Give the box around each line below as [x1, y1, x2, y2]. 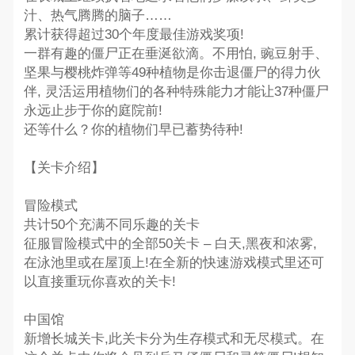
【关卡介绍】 [23, 159, 105, 175]
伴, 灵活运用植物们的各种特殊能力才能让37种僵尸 [23, 83, 329, 99]
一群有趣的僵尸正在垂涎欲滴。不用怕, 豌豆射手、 [23, 45, 328, 61]
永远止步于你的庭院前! [23, 102, 162, 118]
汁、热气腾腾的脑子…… [23, 7, 172, 23]
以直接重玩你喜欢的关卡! [23, 273, 176, 289]
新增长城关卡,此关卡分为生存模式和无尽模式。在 [23, 330, 324, 346]
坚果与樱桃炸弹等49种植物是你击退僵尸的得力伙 [23, 64, 321, 80]
